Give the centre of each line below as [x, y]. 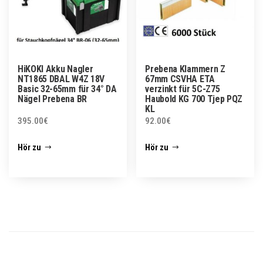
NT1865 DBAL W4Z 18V [61, 79]
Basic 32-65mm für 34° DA [67, 89]
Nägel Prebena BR [52, 99]
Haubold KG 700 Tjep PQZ [194, 99]
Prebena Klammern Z [185, 69]
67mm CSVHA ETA [180, 79]
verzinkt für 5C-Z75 [183, 89]
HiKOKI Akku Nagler [55, 69]
